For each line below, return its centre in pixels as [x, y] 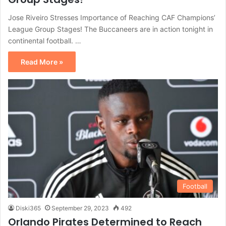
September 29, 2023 [80, 208]
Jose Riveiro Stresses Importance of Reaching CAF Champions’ [112, 18]
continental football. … [45, 41]
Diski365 [28, 208]
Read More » [42, 62]
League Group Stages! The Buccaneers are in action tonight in [110, 29]
